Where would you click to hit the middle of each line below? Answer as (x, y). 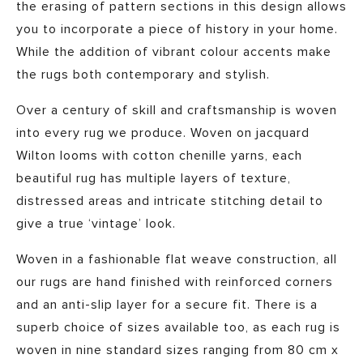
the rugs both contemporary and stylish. (143, 75)
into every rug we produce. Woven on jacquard (163, 133)
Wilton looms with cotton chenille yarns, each (159, 156)
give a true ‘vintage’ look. (96, 224)
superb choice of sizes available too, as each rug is (178, 328)
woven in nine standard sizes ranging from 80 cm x (177, 350)
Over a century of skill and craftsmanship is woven (177, 111)
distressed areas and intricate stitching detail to (170, 201)
